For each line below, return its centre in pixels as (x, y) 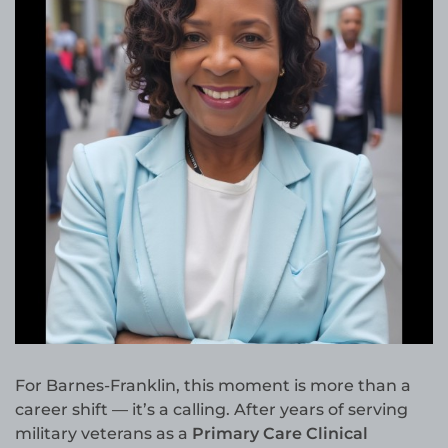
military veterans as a (103, 434)
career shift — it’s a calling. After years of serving (211, 410)
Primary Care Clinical (280, 434)
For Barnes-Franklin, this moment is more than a (213, 386)
